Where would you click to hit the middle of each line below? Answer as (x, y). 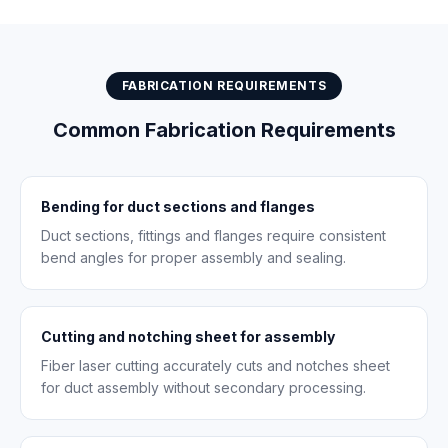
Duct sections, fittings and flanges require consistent (213, 235)
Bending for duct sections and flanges (178, 206)
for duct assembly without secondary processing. (203, 387)
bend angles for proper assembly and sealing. (193, 257)
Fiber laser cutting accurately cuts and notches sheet (215, 365)
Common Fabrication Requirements (224, 130)
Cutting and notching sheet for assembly (188, 336)
